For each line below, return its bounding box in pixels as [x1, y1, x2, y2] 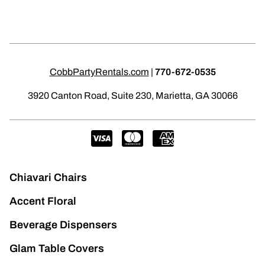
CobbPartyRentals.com [49, 67, 149, 77]
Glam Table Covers [9, 243, 104, 254]
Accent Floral [9, 195, 76, 207]
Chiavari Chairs [9, 172, 87, 183]
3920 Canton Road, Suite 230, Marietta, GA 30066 [27, 91, 238, 101]
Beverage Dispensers [9, 219, 117, 231]
